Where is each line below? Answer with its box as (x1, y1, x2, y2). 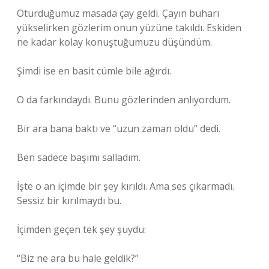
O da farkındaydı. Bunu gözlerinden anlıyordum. (17, 93, 231, 106)
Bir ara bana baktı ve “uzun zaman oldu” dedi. (17, 122, 220, 135)
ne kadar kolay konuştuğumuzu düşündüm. (17, 35, 212, 49)
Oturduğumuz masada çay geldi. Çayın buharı (17, 7, 219, 20)
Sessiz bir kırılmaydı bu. (17, 194, 121, 207)
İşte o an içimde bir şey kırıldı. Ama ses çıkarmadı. (17, 180, 234, 193)
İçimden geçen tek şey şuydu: (17, 223, 146, 236)
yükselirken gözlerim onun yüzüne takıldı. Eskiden (17, 21, 241, 34)
